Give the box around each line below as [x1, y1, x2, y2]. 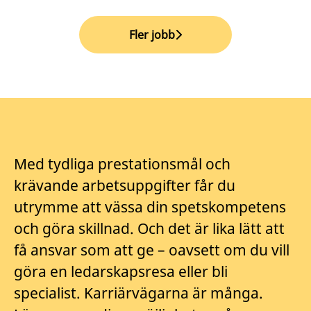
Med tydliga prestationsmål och [14, 154, 230, 174]
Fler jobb [129, 27, 175, 42]
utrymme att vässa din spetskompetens [14, 197, 286, 217]
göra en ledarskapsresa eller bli [14, 262, 228, 281]
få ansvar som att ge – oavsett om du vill [14, 240, 289, 260]
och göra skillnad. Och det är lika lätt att [14, 219, 285, 238]
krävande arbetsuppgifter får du [14, 176, 235, 195]
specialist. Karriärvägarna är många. [14, 283, 263, 303]
